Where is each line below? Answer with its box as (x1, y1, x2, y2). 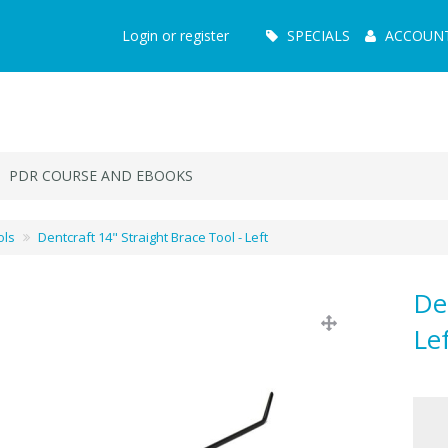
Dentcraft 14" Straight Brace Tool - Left (38, 228, 268, 246)
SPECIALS (287, 26, 350, 45)
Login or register (122, 26, 229, 45)
